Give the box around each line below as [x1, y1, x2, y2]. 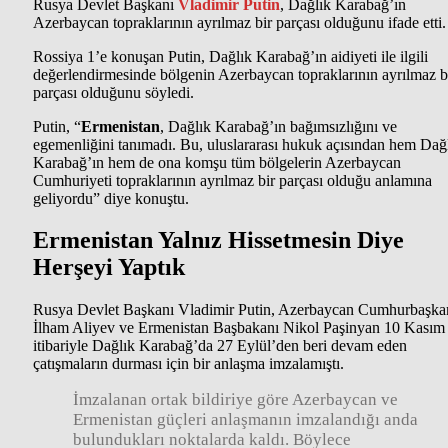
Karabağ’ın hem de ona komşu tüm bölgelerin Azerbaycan [33, 153, 401, 171]
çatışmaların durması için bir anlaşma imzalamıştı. [33, 355, 344, 373]
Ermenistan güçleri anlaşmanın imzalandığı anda [73, 410, 418, 430]
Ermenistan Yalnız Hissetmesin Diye [33, 227, 404, 254]
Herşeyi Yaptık [33, 254, 185, 281]
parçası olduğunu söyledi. [33, 83, 194, 101]
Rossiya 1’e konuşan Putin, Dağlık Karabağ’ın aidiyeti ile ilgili [33, 47, 428, 65]
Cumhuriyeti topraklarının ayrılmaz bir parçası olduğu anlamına [33, 171, 432, 189]
